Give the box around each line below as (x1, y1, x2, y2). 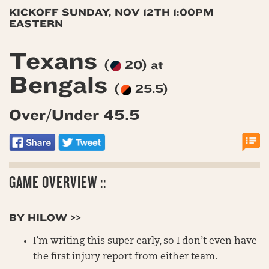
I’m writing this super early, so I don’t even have (33, 236, 257, 246)
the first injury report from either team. (33, 252, 217, 262)
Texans (9, 47, 104, 75)
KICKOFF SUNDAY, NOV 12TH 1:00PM (9, 6, 214, 18)
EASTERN (9, 17, 63, 29)
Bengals (9, 71, 114, 99)
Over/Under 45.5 (9, 106, 140, 124)
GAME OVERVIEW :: (9, 172, 106, 192)
